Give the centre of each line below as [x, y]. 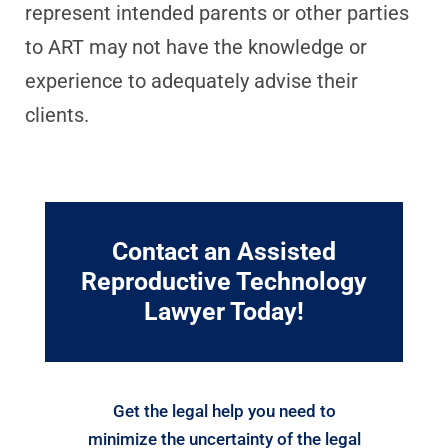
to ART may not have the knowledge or [196, 47]
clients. [57, 115]
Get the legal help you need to [224, 411]
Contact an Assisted [224, 251]
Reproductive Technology [224, 281]
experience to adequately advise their [191, 81]
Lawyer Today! [224, 311]
